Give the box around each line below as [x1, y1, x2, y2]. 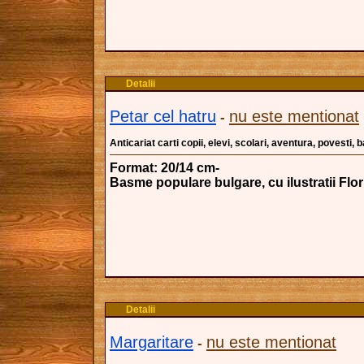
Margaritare [110, 333, 193, 351]
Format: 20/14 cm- [110, 161, 219, 175]
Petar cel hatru [110, 107, 216, 125]
